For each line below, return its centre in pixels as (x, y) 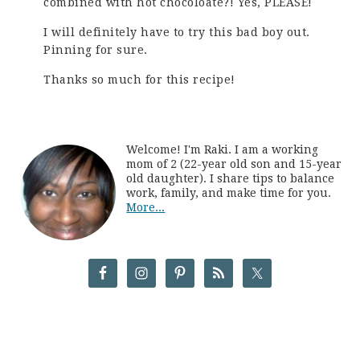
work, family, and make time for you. (229, 193)
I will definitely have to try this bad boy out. (177, 33)
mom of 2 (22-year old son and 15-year (234, 164)
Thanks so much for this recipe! (139, 80)
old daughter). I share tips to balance (231, 179)
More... (146, 208)
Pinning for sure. (96, 50)
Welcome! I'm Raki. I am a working (223, 150)
